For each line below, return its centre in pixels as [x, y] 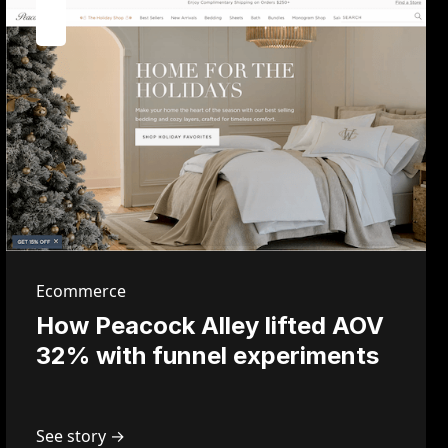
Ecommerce [80, 291]
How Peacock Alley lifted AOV [209, 325]
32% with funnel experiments [207, 355]
